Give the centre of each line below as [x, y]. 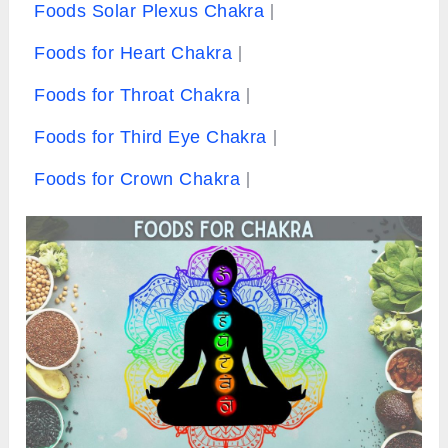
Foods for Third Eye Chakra [150, 137]
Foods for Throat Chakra [137, 95]
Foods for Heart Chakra [133, 53]
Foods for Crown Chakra [137, 179]
